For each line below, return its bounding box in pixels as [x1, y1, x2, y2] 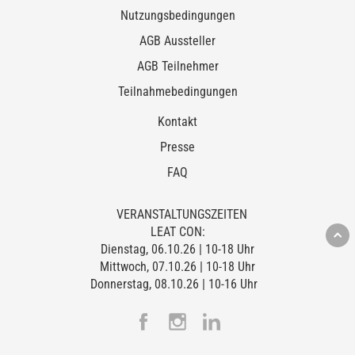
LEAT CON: [150, 224, 205, 239]
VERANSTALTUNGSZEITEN [116, 207, 247, 222]
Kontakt [158, 114, 197, 129]
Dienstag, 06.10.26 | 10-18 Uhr [101, 242, 254, 257]
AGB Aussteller [139, 33, 216, 48]
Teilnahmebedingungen [117, 84, 238, 99]
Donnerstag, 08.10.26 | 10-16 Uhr [90, 277, 258, 292]
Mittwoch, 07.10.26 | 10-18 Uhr [100, 259, 255, 274]
